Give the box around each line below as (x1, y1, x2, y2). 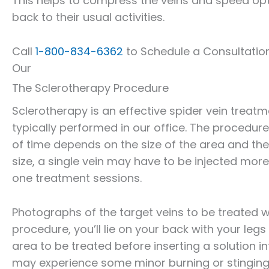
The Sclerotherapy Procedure (12, 80, 169, 95)
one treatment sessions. (12, 170, 142, 186)
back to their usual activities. (12, 10, 165, 25)
